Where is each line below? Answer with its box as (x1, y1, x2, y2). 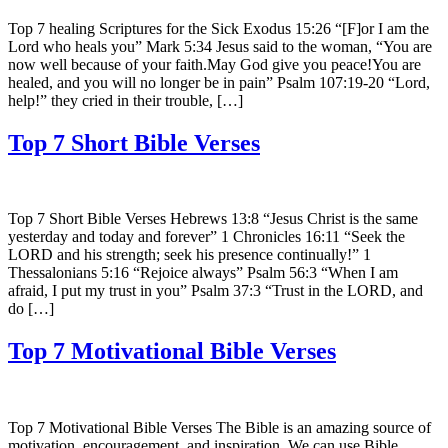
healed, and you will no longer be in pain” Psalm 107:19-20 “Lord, (8, 73, 430, 91)
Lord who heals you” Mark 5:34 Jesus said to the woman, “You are (8, 37, 432, 55)
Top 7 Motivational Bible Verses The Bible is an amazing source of (8, 419, 431, 437)
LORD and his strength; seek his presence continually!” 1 (8, 246, 371, 264)
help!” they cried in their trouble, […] (8, 91, 243, 109)
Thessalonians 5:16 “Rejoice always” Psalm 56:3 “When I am (8, 264, 398, 282)
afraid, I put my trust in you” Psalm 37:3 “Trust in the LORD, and (8, 282, 423, 300)
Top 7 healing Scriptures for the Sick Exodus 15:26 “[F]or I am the (8, 19, 429, 37)
